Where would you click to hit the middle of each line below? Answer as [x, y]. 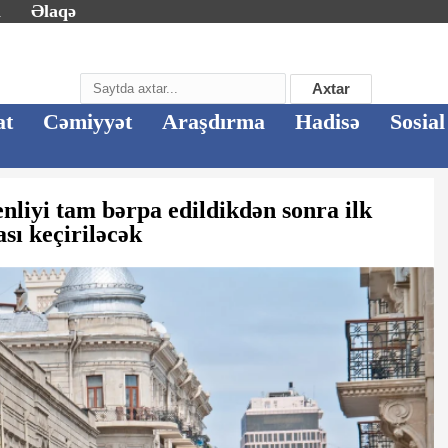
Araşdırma [213, 121]
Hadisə [327, 121]
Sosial [417, 121]
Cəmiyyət [87, 121]
